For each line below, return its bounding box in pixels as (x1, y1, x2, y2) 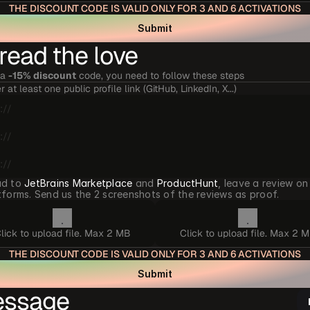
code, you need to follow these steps (76, 69, 244, 82)
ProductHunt (156, 177, 219, 189)
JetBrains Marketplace (24, 177, 133, 189)
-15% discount (8, 69, 76, 82)
